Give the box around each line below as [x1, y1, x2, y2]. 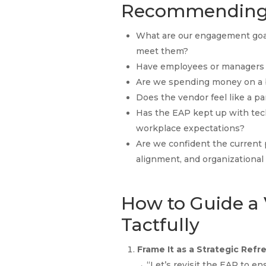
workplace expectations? [136, 123, 248, 134]
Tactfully [121, 214, 205, 236]
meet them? [136, 46, 191, 57]
